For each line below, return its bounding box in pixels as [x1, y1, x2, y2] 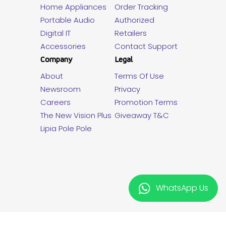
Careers [40, 97, 71, 108]
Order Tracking [114, 2, 168, 13]
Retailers [114, 28, 147, 39]
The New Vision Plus [40, 110, 112, 121]
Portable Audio [40, 15, 95, 26]
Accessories [40, 41, 86, 52]
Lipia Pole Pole [40, 123, 92, 134]
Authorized [114, 15, 154, 26]
